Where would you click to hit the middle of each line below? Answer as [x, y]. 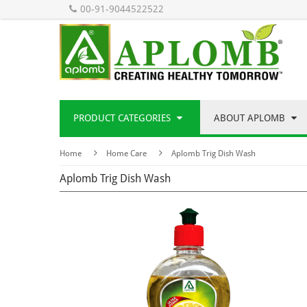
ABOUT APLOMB [251, 118]
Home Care [126, 154]
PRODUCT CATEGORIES [123, 118]
